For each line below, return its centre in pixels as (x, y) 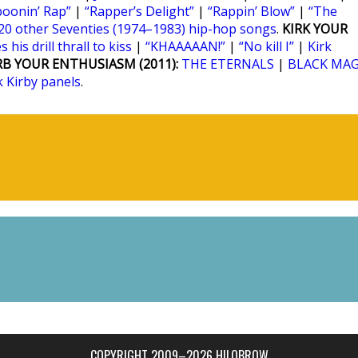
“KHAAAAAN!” (185, 46)
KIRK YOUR (315, 29)
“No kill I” (267, 46)
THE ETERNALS (228, 64)
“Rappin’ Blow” (251, 11)
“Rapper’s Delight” (139, 11)
